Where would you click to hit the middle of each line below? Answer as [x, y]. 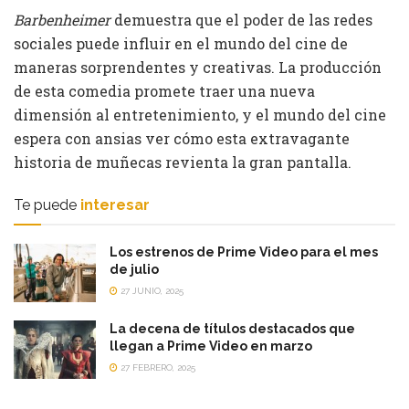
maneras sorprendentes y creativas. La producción [198, 67]
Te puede [45, 204]
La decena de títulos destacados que [232, 328]
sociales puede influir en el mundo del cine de [181, 43]
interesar [115, 204]
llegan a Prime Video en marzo [211, 346]
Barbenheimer [64, 19]
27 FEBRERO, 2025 [157, 367]
